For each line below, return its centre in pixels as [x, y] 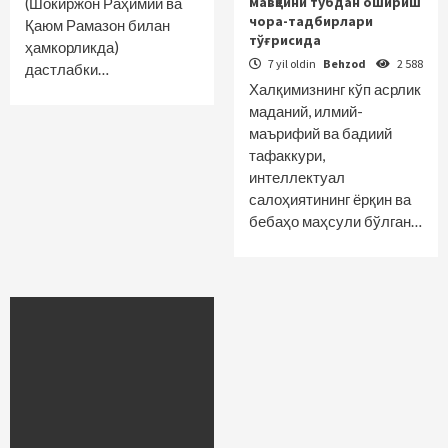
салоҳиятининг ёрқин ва [330, 199]
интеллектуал [297, 177]
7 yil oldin [292, 63]
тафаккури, [287, 155]
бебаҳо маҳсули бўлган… [335, 221]
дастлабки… [67, 69]
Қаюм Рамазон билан [97, 25]
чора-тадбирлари [311, 21]
